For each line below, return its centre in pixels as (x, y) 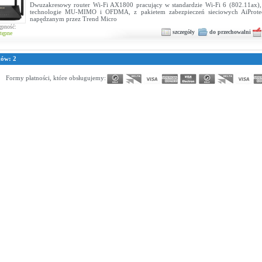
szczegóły (184, 32)
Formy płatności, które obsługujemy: (56, 78)
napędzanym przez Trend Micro (73, 19)
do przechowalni (230, 32)
